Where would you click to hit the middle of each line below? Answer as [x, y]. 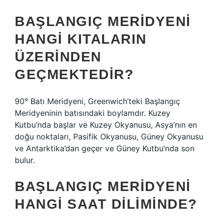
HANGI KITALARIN [81, 39]
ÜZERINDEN [58, 57]
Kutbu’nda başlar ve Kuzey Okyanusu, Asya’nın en [106, 125]
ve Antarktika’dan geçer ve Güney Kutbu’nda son [105, 148]
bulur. [25, 160]
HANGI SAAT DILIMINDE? [106, 204]
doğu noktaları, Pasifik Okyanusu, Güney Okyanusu [109, 137]
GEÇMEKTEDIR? [74, 74]
